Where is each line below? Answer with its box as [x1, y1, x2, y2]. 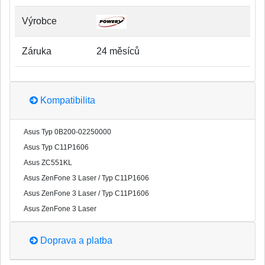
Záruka [22, 46, 51, 56]
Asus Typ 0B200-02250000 [24, 128, 111, 136]
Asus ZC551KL [24, 159, 72, 167]
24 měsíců [96, 46, 140, 56]
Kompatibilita [38, 95, 95, 105]
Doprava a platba [38, 235, 112, 245]
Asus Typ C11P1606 [24, 143, 89, 151]
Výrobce [22, 16, 57, 26]
